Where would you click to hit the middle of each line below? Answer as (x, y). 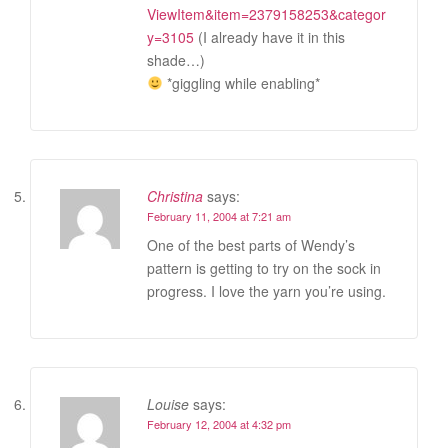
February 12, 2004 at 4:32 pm (219, 423)
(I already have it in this (269, 36)
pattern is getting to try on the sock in (264, 267)
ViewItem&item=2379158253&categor (266, 13)
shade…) (176, 59)
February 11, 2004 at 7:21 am (219, 215)
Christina (175, 195)
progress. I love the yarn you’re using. (266, 290)
